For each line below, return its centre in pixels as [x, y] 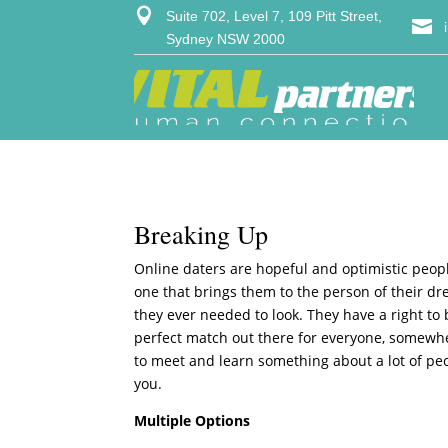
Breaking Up [201, 233]
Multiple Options [192, 420]
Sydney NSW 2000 [226, 38]
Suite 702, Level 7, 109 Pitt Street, [274, 15]
